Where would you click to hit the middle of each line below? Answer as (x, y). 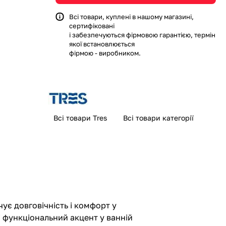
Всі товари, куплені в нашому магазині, (131, 17)
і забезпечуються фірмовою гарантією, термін (142, 35)
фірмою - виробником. (105, 53)
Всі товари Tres (80, 118)
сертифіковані (92, 26)
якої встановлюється (102, 44)
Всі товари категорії (158, 118)
